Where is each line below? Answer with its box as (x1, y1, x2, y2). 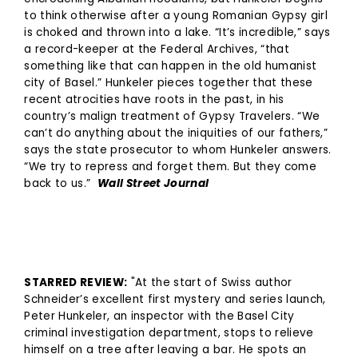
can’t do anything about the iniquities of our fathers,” (24, 125, 328, 141)
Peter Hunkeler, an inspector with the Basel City (24, 308, 295, 324)
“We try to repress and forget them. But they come (24, 158, 316, 174)
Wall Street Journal (97, 175, 209, 191)
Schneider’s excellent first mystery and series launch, (24, 291, 326, 307)
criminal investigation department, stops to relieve (24, 324, 314, 340)
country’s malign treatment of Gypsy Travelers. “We (24, 108, 320, 124)
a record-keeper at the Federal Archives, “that (24, 41, 289, 57)
